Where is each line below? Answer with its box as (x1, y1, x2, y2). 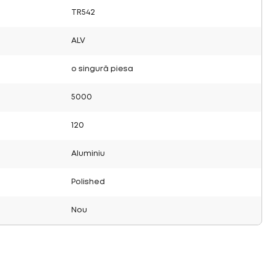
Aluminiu (71, 150, 105, 157)
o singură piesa (71, 66, 133, 72)
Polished (71, 179, 105, 185)
